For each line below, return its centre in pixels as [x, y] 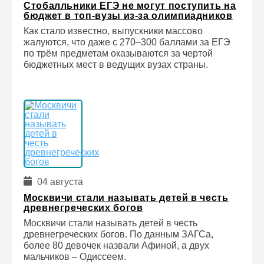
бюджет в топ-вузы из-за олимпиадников [128, 16]
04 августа [59, 182]
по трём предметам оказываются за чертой [118, 53]
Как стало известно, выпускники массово [113, 31]
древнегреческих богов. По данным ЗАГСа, [118, 234]
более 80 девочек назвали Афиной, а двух [116, 245]
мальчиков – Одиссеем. [75, 257]
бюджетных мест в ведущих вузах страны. [116, 65]
